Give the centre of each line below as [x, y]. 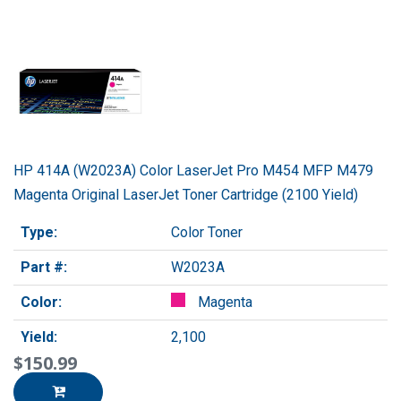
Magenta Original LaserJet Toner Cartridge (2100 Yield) [186, 194]
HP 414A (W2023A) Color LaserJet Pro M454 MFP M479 [193, 170]
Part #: [44, 267]
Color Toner [207, 232]
